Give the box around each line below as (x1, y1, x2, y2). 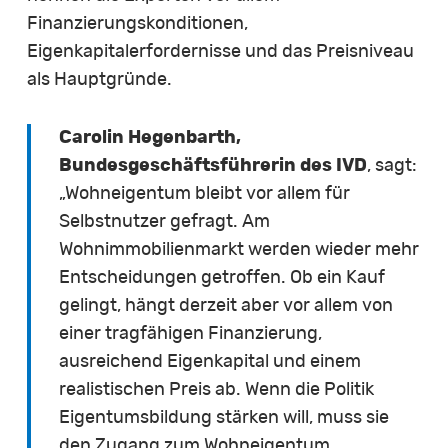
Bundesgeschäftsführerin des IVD (59, 156, 368, 175)
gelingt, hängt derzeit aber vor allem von (59, 296, 394, 315)
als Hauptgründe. (26, 70, 172, 89)
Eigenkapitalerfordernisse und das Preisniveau (26, 42, 414, 61)
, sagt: (367, 156, 418, 175)
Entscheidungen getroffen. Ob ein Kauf (59, 268, 386, 287)
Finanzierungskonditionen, (26, 14, 248, 33)
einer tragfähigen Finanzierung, (59, 324, 323, 343)
